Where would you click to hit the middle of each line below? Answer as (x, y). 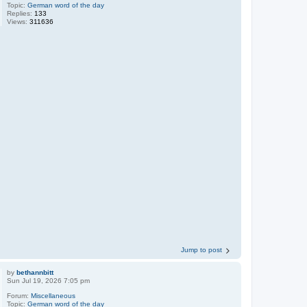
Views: (19, 21)
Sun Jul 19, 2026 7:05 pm (49, 281)
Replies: (21, 13)
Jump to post (201, 250)
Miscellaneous (53, 296)
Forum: (19, 296)
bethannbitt (35, 273)
